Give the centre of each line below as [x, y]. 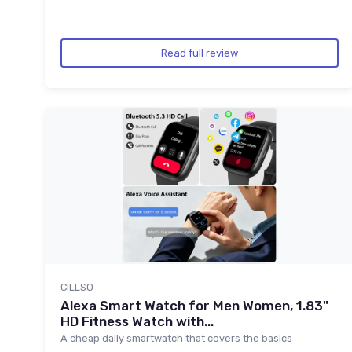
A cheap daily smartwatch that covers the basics [176, 338]
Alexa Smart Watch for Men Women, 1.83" [194, 305]
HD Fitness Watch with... [137, 321]
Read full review [200, 53]
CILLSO [77, 287]
